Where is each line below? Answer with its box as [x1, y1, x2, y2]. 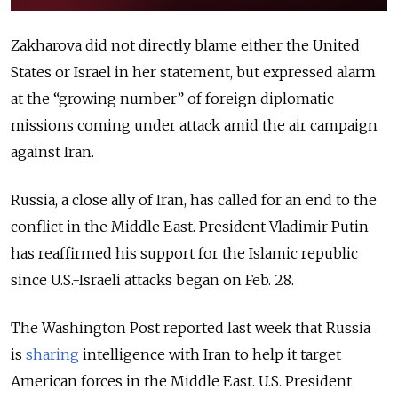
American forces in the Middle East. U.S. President [11, 371, 352, 390]
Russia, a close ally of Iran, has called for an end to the [11, 190, 377, 209]
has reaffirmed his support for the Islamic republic [11, 243, 358, 262]
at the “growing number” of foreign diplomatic [11, 89, 334, 107]
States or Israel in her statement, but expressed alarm [11, 62, 376, 81]
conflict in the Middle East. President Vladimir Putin [11, 217, 369, 235]
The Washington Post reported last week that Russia [11, 318, 370, 337]
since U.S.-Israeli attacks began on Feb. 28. [11, 270, 294, 289]
